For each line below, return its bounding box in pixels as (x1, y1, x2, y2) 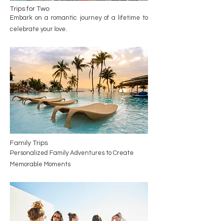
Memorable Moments (10, 161, 71, 168)
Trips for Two (10, 5, 49, 12)
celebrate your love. (10, 26, 67, 33)
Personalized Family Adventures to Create (10, 149, 134, 156)
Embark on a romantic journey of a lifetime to (10, 14, 148, 21)
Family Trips (10, 140, 48, 147)
